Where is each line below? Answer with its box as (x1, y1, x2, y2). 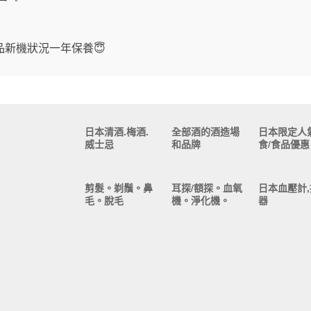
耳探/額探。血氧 (171, 180, 242, 195)
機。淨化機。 (171, 193, 230, 208)
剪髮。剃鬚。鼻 (84, 180, 153, 195)
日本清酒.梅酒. (84, 124, 149, 138)
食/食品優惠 (258, 137, 310, 151)
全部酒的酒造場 (171, 124, 239, 138)
